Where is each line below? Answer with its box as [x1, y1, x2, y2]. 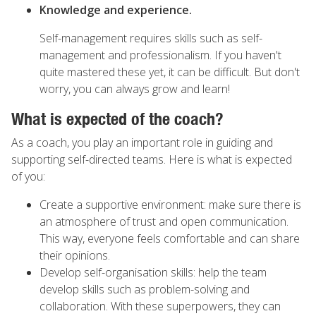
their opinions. [39, 248, 113, 263]
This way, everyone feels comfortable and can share [39, 231, 300, 246]
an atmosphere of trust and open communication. [39, 214, 288, 229]
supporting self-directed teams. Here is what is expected [11, 152, 292, 167]
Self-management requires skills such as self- [39, 30, 262, 46]
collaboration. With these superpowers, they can [39, 298, 281, 314]
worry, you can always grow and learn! [39, 81, 230, 97]
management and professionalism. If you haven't [39, 47, 281, 63]
